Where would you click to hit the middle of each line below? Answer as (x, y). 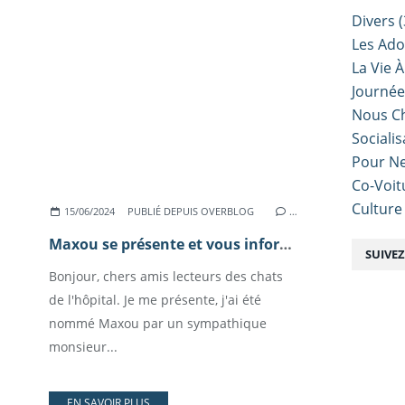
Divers (373, 21)
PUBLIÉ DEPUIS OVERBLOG (191, 211)
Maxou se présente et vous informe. (286, 244)
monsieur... (83, 347)
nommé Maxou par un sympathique (158, 323)
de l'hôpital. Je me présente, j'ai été (155, 300)
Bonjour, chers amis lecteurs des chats (166, 276)
